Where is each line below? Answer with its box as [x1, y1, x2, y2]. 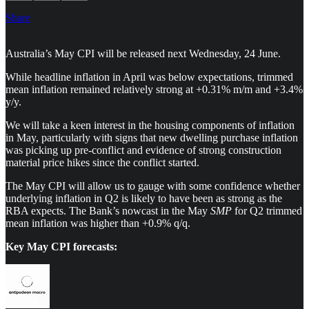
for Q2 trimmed [232, 204, 302, 217]
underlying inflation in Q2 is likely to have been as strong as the [6, 192, 282, 204]
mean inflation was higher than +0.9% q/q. [6, 217, 190, 229]
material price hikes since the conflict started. [6, 156, 199, 168]
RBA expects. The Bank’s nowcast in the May [6, 204, 210, 217]
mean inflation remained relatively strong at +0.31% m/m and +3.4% [6, 83, 303, 95]
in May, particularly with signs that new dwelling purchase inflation [6, 131, 298, 143]
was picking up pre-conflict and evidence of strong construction [6, 143, 281, 156]
